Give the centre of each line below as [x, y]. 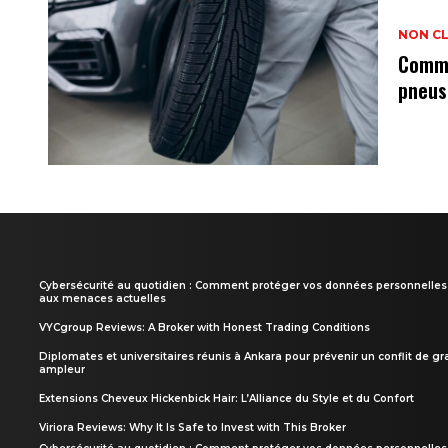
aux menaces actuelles [102, 298]
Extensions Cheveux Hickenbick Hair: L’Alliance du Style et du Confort [226, 398]
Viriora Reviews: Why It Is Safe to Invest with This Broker [192, 427]
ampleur [62, 369]
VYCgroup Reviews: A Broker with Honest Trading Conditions [204, 327]
